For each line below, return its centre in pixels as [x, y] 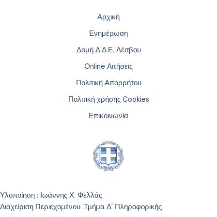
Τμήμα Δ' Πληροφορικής [123, 207]
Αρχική [108, 17]
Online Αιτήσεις [108, 67]
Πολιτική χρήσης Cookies [108, 100]
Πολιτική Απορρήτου [108, 83]
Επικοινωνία [108, 116]
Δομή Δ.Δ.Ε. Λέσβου [108, 50]
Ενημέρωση [108, 34]
